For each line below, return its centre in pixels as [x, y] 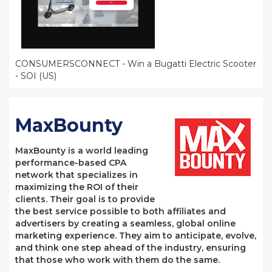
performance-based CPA [71, 163]
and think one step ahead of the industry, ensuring [131, 248]
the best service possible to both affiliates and [121, 211]
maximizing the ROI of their [77, 187]
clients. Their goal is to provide [85, 199]
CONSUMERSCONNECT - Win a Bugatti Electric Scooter [136, 64]
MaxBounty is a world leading [82, 151]
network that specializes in [76, 175]
